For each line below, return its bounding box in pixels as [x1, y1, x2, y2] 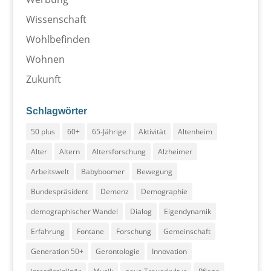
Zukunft [25, 73, 61, 87]
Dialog [129, 206, 152, 217]
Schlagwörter [25, 106, 87, 117]
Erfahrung [30, 226, 65, 237]
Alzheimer [157, 146, 192, 157]
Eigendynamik [163, 206, 211, 217]
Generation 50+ [30, 246, 83, 257]
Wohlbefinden [25, 33, 90, 47]
